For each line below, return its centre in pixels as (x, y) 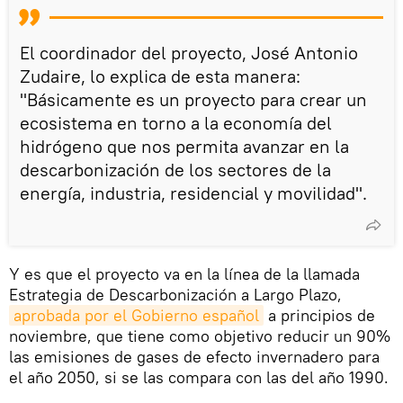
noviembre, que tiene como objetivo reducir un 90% (200, 336)
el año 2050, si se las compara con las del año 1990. (199, 377)
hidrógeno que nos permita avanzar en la (184, 146)
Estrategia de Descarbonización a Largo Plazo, (175, 295)
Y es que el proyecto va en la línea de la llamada (184, 274)
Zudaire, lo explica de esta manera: (160, 76)
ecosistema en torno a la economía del (176, 123)
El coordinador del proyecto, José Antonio (189, 53)
